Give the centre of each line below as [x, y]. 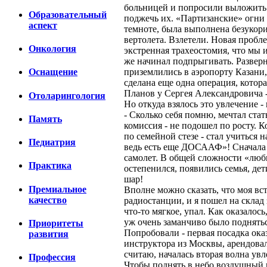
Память [45, 119]
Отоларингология [67, 95]
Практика [50, 166]
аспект [43, 25]
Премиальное [58, 189]
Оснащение [53, 72]
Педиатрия [52, 142]
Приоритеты [56, 223]
